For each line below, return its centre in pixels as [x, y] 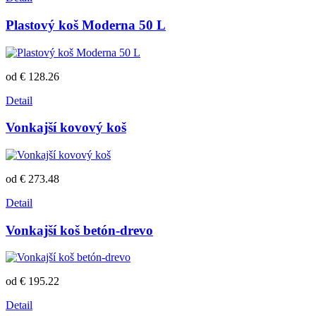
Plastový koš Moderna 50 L [86, 25]
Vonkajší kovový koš [66, 128]
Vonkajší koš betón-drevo [79, 230]
